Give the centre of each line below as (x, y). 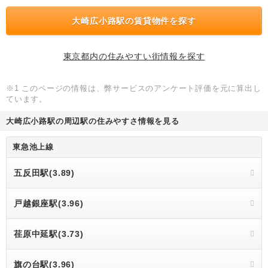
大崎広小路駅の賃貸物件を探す (134, 21)
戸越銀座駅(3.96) (49, 203)
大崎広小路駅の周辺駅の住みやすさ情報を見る (93, 121)
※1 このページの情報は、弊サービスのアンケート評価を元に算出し (134, 88)
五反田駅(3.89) (44, 173)
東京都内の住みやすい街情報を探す (134, 56)
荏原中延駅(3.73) (49, 234)
